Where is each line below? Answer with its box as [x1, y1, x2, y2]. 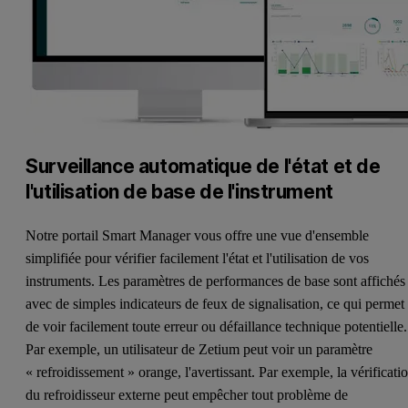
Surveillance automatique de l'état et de [25, 155, 381, 178]
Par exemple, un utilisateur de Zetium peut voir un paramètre [25, 342, 373, 358]
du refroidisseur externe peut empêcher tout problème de [25, 387, 349, 403]
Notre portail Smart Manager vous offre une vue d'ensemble [25, 228, 370, 244]
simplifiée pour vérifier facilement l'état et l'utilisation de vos [25, 250, 370, 267]
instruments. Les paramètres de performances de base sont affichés [25, 273, 406, 290]
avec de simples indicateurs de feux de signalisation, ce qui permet [25, 296, 405, 312]
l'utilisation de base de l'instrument [25, 180, 338, 204]
